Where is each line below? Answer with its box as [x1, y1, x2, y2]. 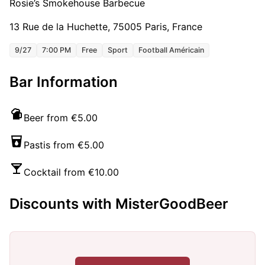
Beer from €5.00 [24, 112, 98, 124]
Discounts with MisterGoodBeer [9, 195, 228, 213]
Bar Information [9, 73, 118, 91]
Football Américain [138, 46, 204, 55]
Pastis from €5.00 [24, 139, 104, 151]
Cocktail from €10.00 [24, 166, 119, 179]
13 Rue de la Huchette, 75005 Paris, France [9, 21, 202, 33]
